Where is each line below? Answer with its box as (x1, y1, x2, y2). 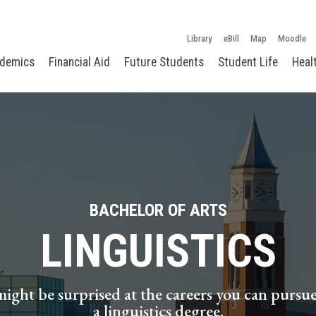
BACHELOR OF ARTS (89, 200, 227, 220)
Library (187, 32, 212, 44)
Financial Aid (49, 55, 110, 69)
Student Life (218, 55, 278, 69)
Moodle (278, 32, 306, 44)
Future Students (124, 55, 204, 69)
